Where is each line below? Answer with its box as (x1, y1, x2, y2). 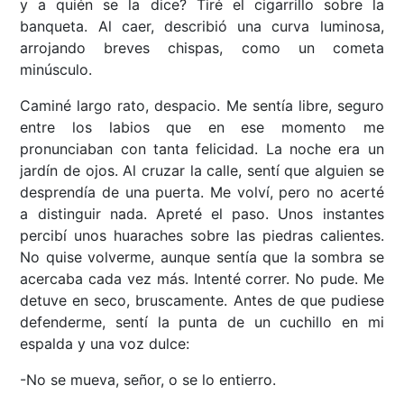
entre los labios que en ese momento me (20, 118, 384, 137)
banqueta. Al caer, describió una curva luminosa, (20, 17, 384, 36)
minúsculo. (20, 60, 93, 79)
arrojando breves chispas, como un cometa (20, 39, 384, 58)
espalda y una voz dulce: (20, 335, 190, 353)
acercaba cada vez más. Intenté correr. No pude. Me (20, 270, 384, 289)
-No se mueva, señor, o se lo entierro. (20, 371, 277, 390)
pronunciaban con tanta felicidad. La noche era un (20, 140, 384, 159)
